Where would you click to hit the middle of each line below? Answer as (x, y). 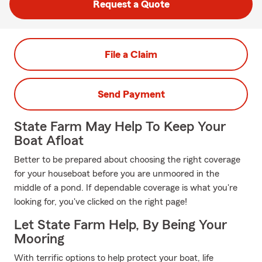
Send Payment (131, 94)
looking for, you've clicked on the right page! (101, 202)
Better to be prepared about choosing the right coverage (127, 160)
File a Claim (131, 54)
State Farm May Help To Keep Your (120, 127)
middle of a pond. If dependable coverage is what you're (126, 188)
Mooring (39, 239)
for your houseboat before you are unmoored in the (117, 174)
